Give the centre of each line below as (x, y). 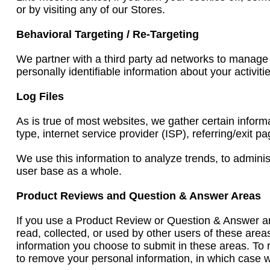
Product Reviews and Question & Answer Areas (139, 196)
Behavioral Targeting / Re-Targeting (108, 34)
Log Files (40, 96)
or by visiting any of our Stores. (91, 10)
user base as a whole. (69, 171)
